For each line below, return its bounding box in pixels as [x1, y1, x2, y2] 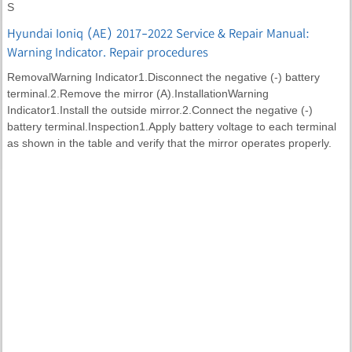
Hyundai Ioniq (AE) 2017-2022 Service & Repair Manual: [7, 24, 310, 41]
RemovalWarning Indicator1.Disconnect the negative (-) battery [7, 70, 320, 83]
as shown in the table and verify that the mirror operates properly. [7, 136, 332, 149]
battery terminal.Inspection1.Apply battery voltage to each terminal [7, 119, 336, 133]
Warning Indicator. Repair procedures [7, 43, 208, 60]
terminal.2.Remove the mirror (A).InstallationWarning [7, 86, 269, 100]
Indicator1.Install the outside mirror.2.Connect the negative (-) [7, 103, 313, 116]
